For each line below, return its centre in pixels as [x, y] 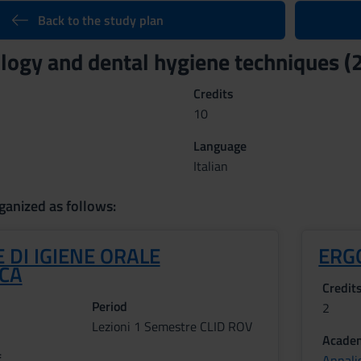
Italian [210, 166]
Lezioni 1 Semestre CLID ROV [172, 326]
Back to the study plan [100, 20]
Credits [213, 93]
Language [220, 146]
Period [109, 306]
